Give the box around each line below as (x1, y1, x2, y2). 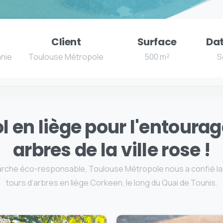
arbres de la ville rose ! (13, 137, 210, 163)
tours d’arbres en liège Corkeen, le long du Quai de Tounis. (5, 177, 218, 188)
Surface (137, 34, 177, 49)
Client (51, 34, 81, 49)
